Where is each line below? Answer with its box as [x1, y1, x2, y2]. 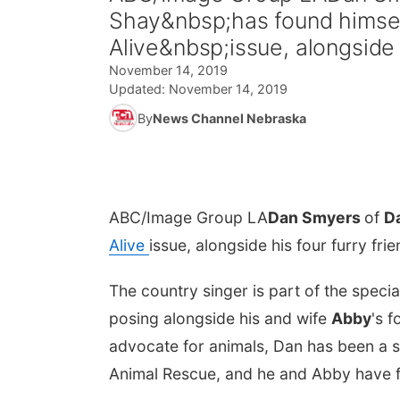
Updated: [109, 81, 169, 96]
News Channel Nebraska [153, 110, 306, 126]
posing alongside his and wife [109, 309, 331, 328]
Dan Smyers [268, 208, 364, 227]
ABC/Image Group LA [109, 208, 268, 227]
